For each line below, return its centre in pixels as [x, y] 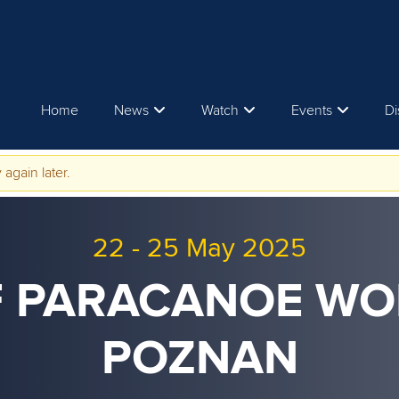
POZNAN [199, 359]
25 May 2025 [227, 248]
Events [312, 110]
